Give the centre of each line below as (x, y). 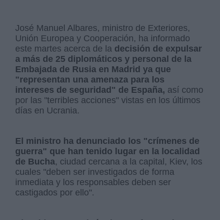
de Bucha (35, 161)
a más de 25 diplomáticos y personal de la (104, 59)
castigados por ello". (55, 192)
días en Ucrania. (48, 110)
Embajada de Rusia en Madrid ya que (93, 69)
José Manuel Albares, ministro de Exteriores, (103, 28)
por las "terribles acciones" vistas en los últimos (108, 100)
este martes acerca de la (65, 48)
